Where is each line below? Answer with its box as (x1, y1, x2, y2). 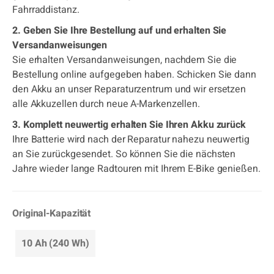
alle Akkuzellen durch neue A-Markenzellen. (12, 97, 200, 111)
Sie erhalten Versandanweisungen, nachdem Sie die (12, 53, 237, 67)
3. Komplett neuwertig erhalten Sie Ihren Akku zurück (12, 117, 246, 132)
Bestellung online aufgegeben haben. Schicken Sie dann (12, 67, 256, 82)
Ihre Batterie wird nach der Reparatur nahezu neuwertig (12, 132, 250, 147)
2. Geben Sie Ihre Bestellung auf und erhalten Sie (12, 23, 227, 38)
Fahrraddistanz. (12, 2, 80, 17)
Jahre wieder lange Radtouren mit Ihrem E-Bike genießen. (12, 161, 261, 176)
